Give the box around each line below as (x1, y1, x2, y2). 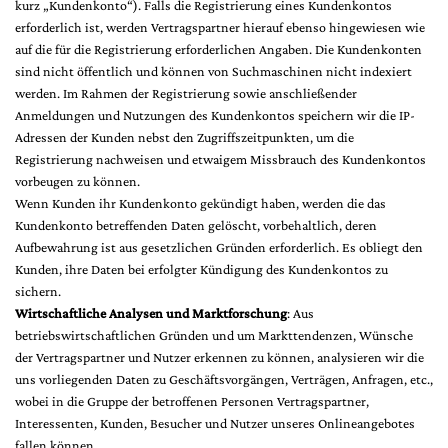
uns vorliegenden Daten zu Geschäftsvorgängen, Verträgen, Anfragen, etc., (15, 371, 433, 387)
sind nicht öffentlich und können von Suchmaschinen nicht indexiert (15, 63, 412, 79)
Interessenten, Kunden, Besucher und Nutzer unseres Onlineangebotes (15, 415, 415, 431)
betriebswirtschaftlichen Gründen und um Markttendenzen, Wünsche (15, 327, 413, 343)
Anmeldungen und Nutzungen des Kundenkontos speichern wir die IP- (15, 107, 415, 123)
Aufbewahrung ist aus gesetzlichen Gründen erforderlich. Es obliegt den (15, 239, 423, 255)
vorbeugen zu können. (15, 173, 140, 189)
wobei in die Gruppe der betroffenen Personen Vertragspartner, (15, 393, 369, 409)
